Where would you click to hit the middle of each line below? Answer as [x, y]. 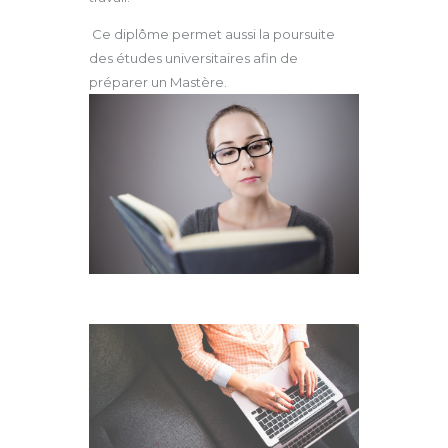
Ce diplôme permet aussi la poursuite [212, 34]
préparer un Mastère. [158, 82]
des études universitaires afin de [193, 58]
